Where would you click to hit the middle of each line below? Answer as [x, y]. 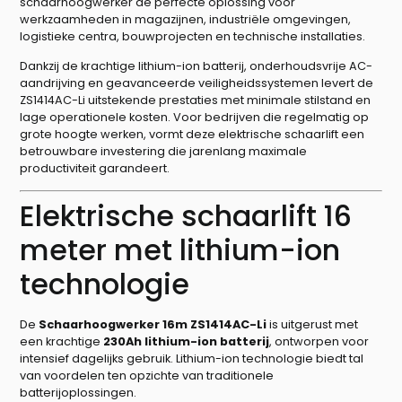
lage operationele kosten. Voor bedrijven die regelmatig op [195, 118]
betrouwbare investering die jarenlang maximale [164, 152]
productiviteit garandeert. [95, 169]
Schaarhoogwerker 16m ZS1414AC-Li [153, 324]
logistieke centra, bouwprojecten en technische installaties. [193, 36]
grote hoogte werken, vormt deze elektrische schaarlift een [192, 135]
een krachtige [62, 341]
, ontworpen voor [319, 341]
